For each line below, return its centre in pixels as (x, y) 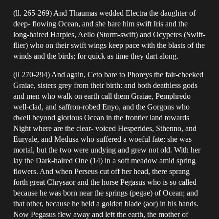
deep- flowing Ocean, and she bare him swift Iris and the (101, 23)
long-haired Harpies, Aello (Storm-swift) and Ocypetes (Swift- (109, 34)
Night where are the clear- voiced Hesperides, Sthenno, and (105, 128)
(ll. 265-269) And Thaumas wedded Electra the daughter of (105, 13)
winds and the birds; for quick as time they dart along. (96, 56)
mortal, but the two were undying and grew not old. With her (107, 150)
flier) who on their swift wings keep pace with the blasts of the (109, 45)
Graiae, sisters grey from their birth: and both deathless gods (106, 85)
